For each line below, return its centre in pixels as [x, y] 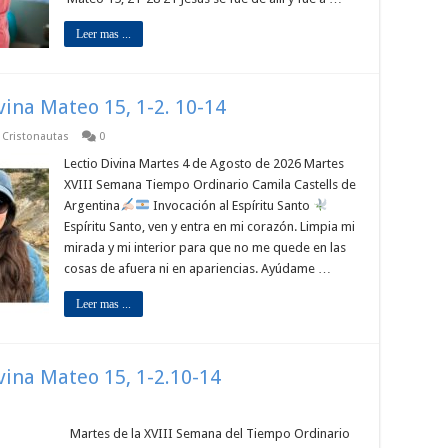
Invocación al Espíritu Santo [231, 205]
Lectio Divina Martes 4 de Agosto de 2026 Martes [204, 163]
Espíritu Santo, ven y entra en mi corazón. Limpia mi [209, 226]
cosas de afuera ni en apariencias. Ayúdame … [197, 268]
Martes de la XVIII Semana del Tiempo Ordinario [207, 433]
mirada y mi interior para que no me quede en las [205, 247]
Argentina [92, 205]
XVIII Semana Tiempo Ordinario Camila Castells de [210, 184]
